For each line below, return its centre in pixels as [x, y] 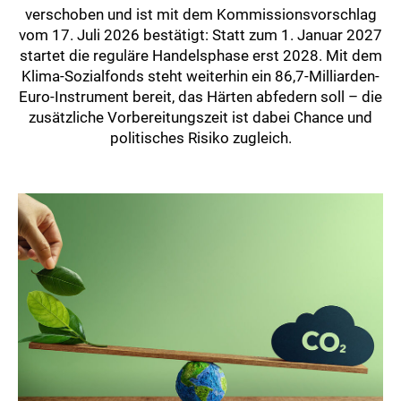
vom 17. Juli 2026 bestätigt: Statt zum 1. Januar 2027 [200, 35]
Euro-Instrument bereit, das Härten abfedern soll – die [200, 97]
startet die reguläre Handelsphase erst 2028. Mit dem [200, 56]
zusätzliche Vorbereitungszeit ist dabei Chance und [200, 118]
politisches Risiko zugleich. [200, 138]
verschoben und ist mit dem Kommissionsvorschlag [200, 15]
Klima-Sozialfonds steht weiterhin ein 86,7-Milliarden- [200, 77]
